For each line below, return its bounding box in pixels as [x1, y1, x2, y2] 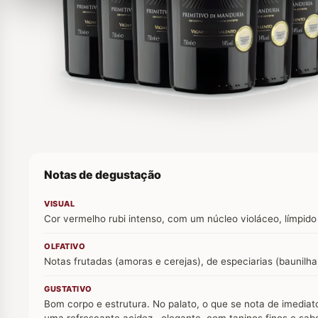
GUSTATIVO [44, 283, 92, 294]
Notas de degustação [44, 167, 161, 182]
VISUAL [44, 198, 75, 209]
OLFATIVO [44, 241, 85, 251]
